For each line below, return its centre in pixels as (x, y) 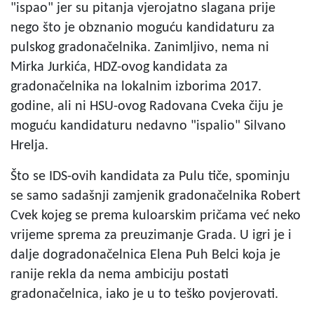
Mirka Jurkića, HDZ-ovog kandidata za (119, 67)
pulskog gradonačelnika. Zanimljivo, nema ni (140, 47)
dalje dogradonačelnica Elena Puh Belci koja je (145, 255)
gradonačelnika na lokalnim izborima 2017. (136, 87)
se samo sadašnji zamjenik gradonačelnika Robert (156, 196)
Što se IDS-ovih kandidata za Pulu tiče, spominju (150, 176)
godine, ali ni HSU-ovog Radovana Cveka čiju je (147, 106)
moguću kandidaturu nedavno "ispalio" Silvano (148, 126)
